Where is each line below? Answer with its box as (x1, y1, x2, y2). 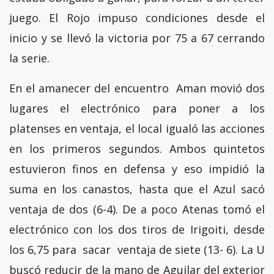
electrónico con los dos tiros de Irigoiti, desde (9, 221, 265, 237)
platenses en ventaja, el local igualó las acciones (9, 120, 265, 136)
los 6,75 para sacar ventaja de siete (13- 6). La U (9, 242, 265, 257)
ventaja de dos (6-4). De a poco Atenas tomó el (9, 201, 265, 217)
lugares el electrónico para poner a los (9, 100, 265, 116)
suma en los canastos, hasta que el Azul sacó (9, 181, 265, 196)
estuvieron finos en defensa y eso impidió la (9, 161, 265, 176)
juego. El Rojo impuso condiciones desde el (9, 10, 265, 25)
